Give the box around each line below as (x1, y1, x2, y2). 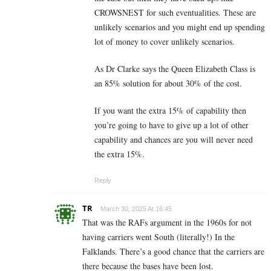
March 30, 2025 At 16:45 (100, 204, 172, 212)
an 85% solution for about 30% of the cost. (94, 77, 242, 89)
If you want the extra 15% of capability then (94, 104, 246, 116)
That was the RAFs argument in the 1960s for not (82, 216, 252, 228)
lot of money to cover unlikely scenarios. (94, 35, 235, 47)
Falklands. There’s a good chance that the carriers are (82, 245, 264, 257)
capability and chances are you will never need (94, 133, 253, 145)
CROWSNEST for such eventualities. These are (94, 6, 256, 18)
